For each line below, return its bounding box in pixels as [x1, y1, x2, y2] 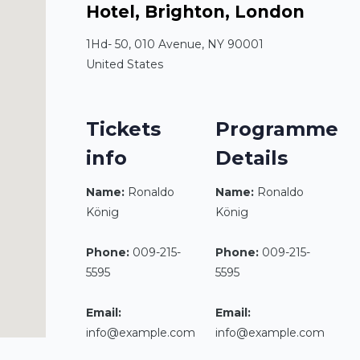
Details [215, 145, 288, 170]
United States [86, 56, 164, 72]
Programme [215, 117, 338, 141]
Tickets [86, 117, 162, 141]
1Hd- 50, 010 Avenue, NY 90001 [86, 36, 264, 51]
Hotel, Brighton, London [86, 2, 305, 22]
